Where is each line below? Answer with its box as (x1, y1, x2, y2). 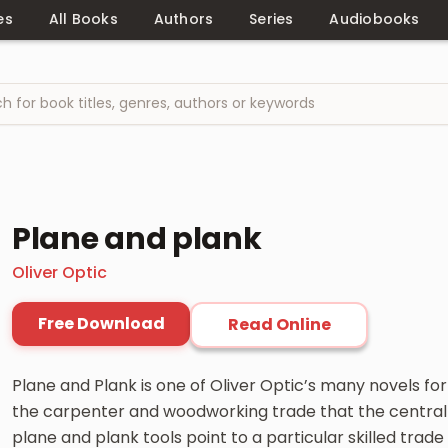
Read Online (227, 312, 331, 336)
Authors (153, 9, 214, 29)
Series (249, 9, 294, 29)
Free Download (37, 311, 165, 335)
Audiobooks (329, 9, 420, 29)
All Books (48, 9, 118, 29)
